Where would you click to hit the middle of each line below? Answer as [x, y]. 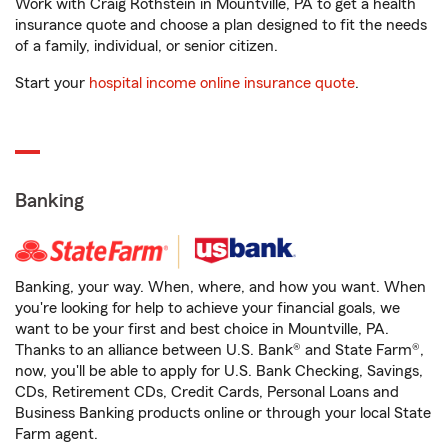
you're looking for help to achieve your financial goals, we [207, 308]
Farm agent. [56, 434]
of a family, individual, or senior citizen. [146, 46]
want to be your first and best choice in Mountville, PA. [202, 329]
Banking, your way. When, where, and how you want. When [220, 287]
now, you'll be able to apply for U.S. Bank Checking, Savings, [219, 371]
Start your [52, 83]
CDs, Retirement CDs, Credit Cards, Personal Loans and [207, 392]
